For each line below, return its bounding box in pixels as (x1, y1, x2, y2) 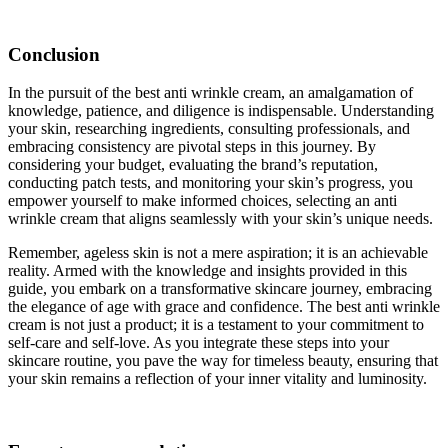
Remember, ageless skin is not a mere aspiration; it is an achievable (8, 244, 428, 262)
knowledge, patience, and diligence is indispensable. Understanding (8, 102, 434, 120)
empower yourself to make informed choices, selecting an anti (8, 192, 397, 210)
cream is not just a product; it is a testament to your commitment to (8, 316, 424, 334)
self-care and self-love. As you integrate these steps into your (8, 334, 389, 352)
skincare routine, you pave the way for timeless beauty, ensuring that (8, 352, 438, 370)
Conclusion (8, 43, 100, 65)
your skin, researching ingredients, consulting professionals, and (8, 120, 410, 138)
